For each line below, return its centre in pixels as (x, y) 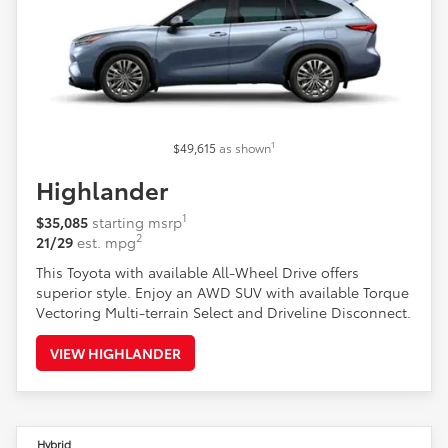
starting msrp (137, 221)
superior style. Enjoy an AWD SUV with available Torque (222, 291)
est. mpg (106, 241)
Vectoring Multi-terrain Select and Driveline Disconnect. (223, 311)
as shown (245, 147)
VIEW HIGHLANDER (115, 352)
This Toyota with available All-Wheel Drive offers (197, 271)
